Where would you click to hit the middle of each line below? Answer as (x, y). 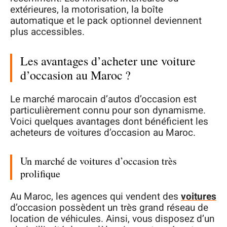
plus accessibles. (47, 32)
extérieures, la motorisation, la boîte (87, 10)
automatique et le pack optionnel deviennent (106, 21)
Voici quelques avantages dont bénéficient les (109, 121)
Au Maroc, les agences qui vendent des (96, 197)
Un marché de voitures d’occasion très (99, 161)
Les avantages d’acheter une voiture (108, 61)
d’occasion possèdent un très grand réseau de (109, 208)
